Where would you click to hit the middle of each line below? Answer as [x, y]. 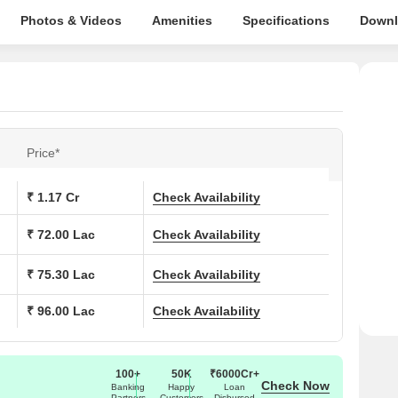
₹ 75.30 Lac [61, 275]
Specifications [286, 20]
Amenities [182, 20]
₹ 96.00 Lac [61, 311]
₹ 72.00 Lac [61, 235]
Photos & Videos [71, 20]
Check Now [295, 385]
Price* [43, 153]
